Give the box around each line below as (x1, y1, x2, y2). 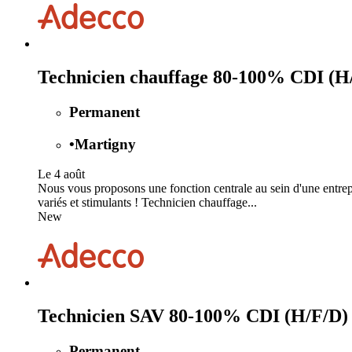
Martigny (75, 135, 136, 152)
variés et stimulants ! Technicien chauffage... (38, 196, 257, 210)
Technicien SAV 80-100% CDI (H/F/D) (38, 306, 348, 327)
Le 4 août (38, 167, 85, 181)
